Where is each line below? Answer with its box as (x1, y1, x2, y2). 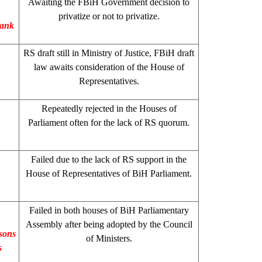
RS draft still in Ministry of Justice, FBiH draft (23, 47, 194, 58)
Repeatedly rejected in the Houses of (41, 103, 177, 113)
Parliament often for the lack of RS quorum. (28, 117, 189, 127)
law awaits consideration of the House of (33, 61, 184, 72)
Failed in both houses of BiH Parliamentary (29, 205, 189, 215)
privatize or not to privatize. (58, 11, 160, 21)
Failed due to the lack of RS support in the (31, 154, 187, 164)
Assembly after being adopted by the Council (25, 219, 192, 229)
